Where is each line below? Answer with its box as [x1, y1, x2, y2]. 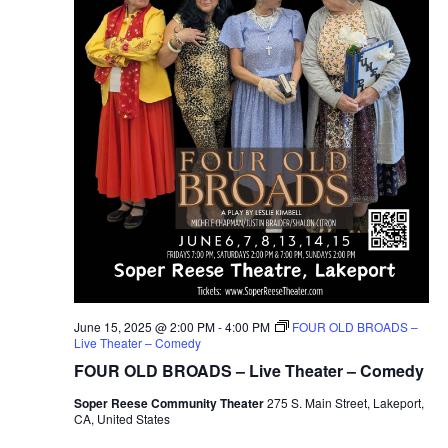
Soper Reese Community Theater [73, 393, 267, 412]
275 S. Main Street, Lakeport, [266, 393, 424, 411]
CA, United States [73, 409, 170, 427]
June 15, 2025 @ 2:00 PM [73, 317, 215, 335]
